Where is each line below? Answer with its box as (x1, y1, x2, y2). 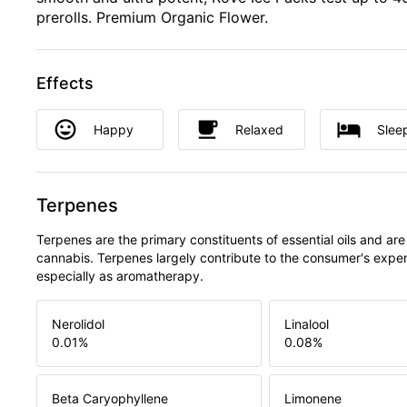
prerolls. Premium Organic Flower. (36, 8, 268, 26)
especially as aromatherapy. (36, 268, 203, 284)
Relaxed (235, 121, 283, 137)
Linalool (284, 316, 329, 333)
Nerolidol (52, 316, 104, 333)
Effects (36, 74, 94, 93)
